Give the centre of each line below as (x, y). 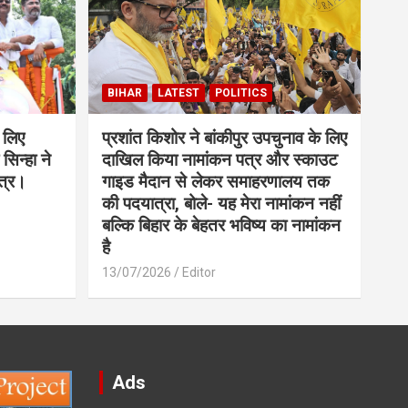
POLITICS (240, 92)
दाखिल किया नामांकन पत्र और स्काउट (219, 159)
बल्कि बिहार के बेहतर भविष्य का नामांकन (221, 225)
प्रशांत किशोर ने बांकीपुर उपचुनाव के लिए (224, 138)
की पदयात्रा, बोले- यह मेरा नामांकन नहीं (221, 203)
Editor (199, 272)
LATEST (178, 92)
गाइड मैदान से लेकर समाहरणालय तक (215, 181)
